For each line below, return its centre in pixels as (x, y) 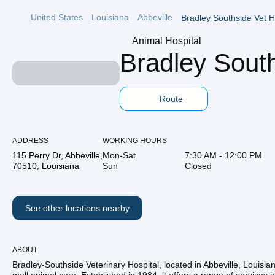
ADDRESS (30, 141)
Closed (198, 166)
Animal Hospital (167, 41)
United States (57, 17)
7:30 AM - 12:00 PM (223, 155)
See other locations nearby (77, 208)
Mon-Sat (119, 155)
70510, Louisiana (46, 166)
